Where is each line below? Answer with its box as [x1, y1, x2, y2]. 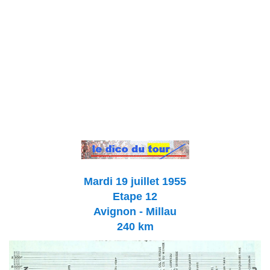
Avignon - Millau [93, 205, 177, 218]
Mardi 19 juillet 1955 [84, 175, 186, 187]
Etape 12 [113, 190, 157, 202]
